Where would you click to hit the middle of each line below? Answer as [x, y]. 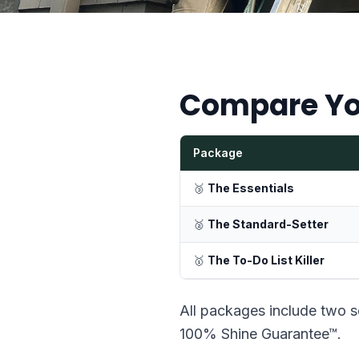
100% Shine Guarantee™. [260, 334]
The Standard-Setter [268, 224]
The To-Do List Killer [266, 260]
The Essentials [251, 188]
